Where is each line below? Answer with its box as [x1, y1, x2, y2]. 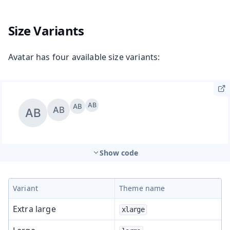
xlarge [122, 205, 144, 214]
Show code [99, 147, 138, 158]
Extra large [13, 203, 56, 215]
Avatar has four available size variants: [8, 51, 160, 63]
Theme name [119, 183, 165, 193]
